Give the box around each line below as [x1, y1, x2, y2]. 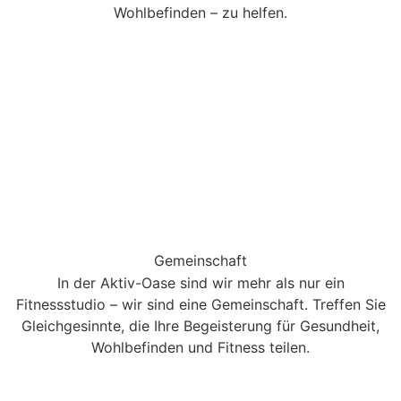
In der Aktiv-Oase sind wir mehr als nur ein [56, 273, 345, 292]
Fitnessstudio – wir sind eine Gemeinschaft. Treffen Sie [15, 294, 386, 313]
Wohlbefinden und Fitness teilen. [91, 337, 310, 356]
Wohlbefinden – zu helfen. [114, 4, 287, 22]
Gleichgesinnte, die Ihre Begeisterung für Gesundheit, [21, 316, 380, 335]
